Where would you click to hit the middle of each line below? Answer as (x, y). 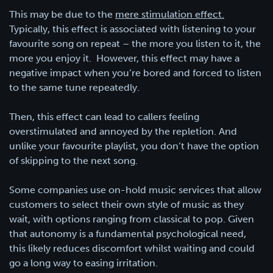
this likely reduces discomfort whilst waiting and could (132, 248)
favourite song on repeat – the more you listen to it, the (135, 43)
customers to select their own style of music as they (126, 204)
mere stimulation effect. (170, 14)
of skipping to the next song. (75, 160)
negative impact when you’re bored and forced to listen (135, 73)
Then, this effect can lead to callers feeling (104, 116)
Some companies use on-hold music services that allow (135, 190)
